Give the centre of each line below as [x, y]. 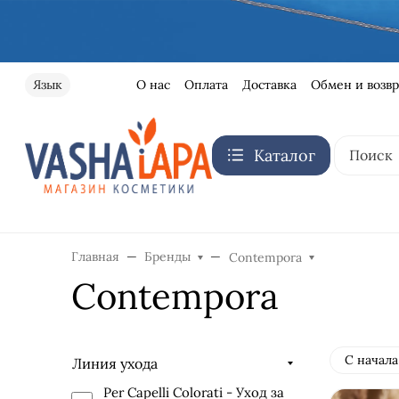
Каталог [285, 155]
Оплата [206, 84]
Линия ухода [115, 363]
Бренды [167, 256]
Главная [95, 256]
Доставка [269, 84]
